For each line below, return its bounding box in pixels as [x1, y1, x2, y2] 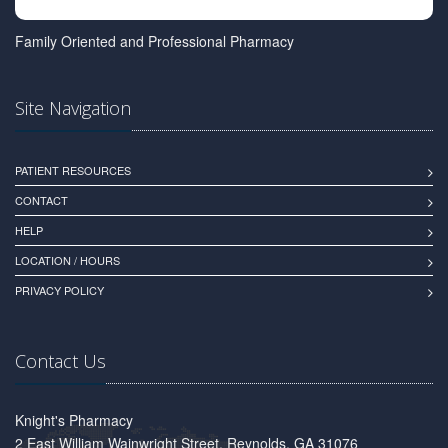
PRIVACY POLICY [15, 281, 104, 298]
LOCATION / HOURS [15, 251, 120, 268]
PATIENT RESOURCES [15, 161, 131, 178]
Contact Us [15, 348, 106, 373]
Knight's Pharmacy [15, 409, 133, 430]
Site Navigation [15, 95, 131, 120]
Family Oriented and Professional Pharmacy [15, 30, 294, 51]
